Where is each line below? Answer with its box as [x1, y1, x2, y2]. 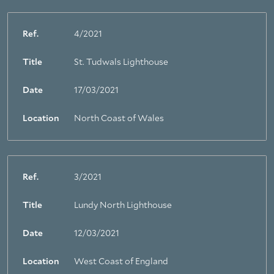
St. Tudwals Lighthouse [74, 58, 168, 67]
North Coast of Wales [74, 114, 164, 123]
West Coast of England [74, 257, 168, 266]
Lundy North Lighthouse [74, 201, 172, 210]
